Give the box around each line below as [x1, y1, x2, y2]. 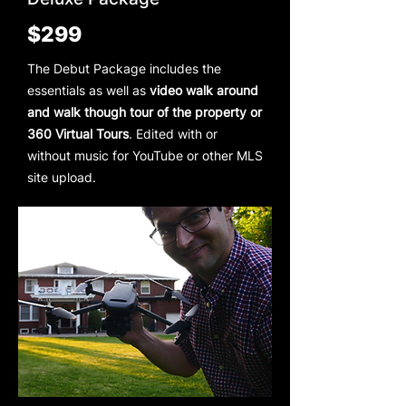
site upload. [27, 169, 96, 185]
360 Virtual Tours [27, 125, 129, 141]
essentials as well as [27, 82, 150, 98]
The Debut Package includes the [27, 60, 221, 76]
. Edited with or [129, 125, 217, 141]
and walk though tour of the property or [27, 103, 262, 120]
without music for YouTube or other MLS [27, 147, 263, 163]
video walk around [150, 82, 258, 98]
